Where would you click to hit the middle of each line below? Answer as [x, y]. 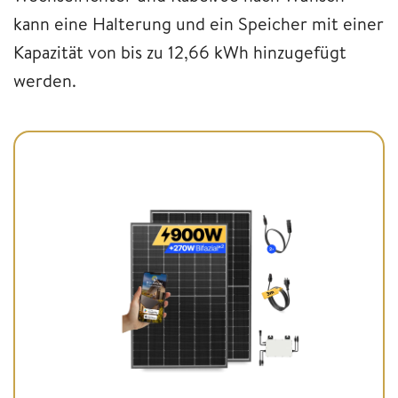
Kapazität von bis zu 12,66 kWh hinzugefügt [180, 52]
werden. [45, 81]
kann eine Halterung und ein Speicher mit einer [199, 24]
